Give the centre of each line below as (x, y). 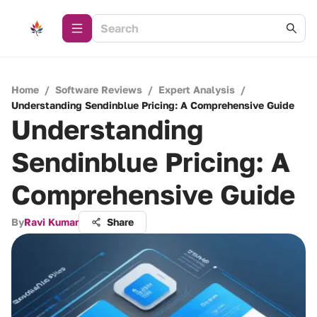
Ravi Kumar (51, 222)
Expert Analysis (197, 90)
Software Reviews (99, 90)
